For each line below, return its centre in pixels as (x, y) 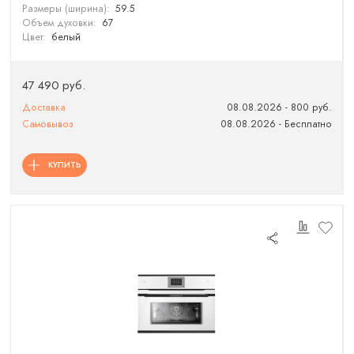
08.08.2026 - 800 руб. (279, 107)
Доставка (44, 107)
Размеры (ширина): (66, 9)
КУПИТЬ (64, 164)
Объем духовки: (60, 23)
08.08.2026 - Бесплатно (276, 124)
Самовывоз (48, 124)
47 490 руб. (54, 86)
